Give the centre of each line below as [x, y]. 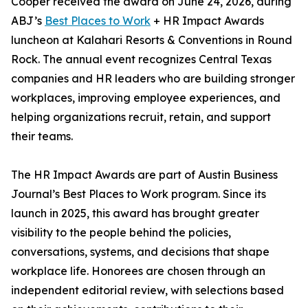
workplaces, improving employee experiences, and [146, 98]
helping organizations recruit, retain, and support [141, 117]
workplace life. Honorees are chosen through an [138, 271]
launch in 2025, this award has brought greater [135, 213]
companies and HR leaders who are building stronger [153, 79]
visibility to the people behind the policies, [121, 233]
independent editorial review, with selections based [147, 290]
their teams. [42, 136]
